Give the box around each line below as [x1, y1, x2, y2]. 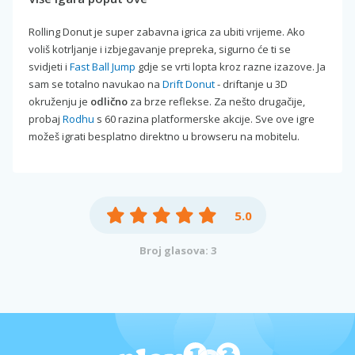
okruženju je [29, 94, 90, 109]
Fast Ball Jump [70, 59, 136, 74]
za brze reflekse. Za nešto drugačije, [128, 94, 305, 109]
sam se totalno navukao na [29, 77, 162, 91]
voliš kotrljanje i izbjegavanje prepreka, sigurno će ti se [29, 42, 291, 56]
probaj [29, 112, 63, 126]
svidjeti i [29, 59, 70, 74]
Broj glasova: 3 [139, 243, 216, 258]
